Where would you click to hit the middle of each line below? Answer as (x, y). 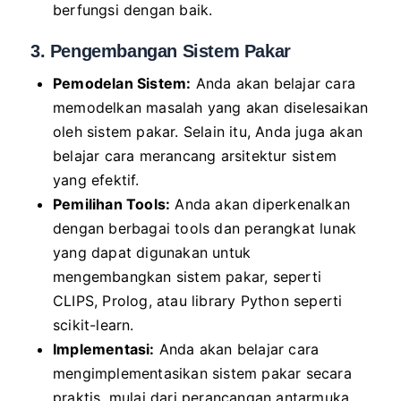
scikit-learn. (94, 325)
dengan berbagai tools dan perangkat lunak (205, 228)
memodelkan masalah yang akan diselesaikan (211, 107)
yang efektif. (96, 180)
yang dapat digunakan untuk (152, 252)
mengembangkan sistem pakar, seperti (187, 277)
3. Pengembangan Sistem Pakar (161, 51)
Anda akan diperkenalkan (260, 204)
